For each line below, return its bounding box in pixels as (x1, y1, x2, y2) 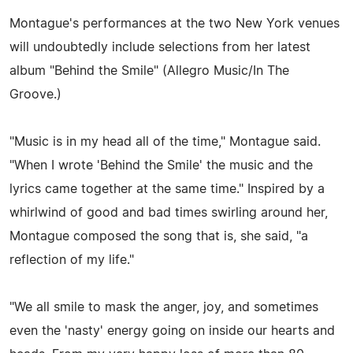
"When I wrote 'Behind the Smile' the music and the (9, 158, 313, 172)
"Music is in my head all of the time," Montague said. (9, 135, 321, 148)
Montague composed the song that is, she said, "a (9, 229, 308, 243)
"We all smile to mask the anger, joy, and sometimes (9, 300, 318, 314)
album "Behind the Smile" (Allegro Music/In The (9, 64, 289, 77)
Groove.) (9, 87, 61, 101)
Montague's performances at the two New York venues (9, 17, 340, 30)
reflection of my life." (9, 253, 134, 266)
